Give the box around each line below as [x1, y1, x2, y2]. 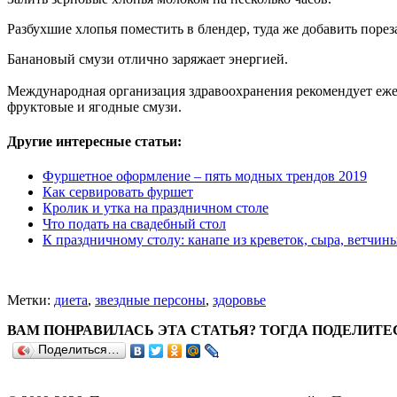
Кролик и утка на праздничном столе [43, 200, 269, 216]
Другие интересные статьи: [7, 134, 182, 150]
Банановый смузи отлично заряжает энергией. [7, 51, 288, 66]
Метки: [7, 292, 54, 308]
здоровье [213, 292, 266, 308]
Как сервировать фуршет [43, 184, 193, 200]
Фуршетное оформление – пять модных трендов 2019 [43, 168, 367, 184]
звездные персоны [95, 292, 206, 308]
